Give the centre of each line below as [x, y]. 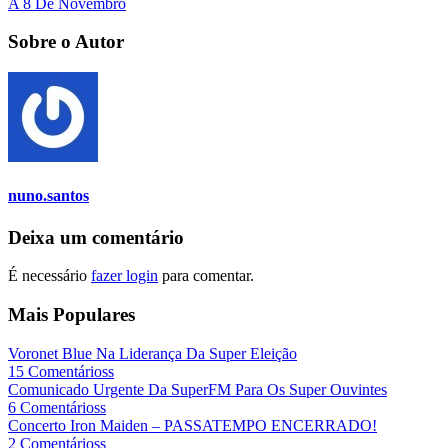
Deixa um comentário [96, 237]
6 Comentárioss [57, 407]
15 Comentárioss [61, 371]
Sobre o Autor [66, 42]
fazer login [124, 276]
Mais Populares [71, 315]
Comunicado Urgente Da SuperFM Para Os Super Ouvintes [197, 389]
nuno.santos [48, 196]
